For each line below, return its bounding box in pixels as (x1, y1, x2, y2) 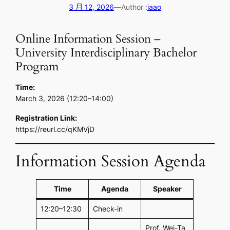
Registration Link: (15, 113, 78, 122)
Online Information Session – (15, 30, 161, 47)
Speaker (152, 184, 182, 193)
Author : (121, 3, 147, 12)
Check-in (92, 204, 123, 213)
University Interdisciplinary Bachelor (15, 44, 197, 61)
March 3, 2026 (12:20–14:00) (15, 93, 114, 103)
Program (15, 58, 59, 74)
